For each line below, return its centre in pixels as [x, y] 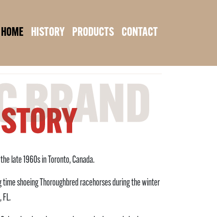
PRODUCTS [93, 33]
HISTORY [48, 33]
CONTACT [140, 33]
